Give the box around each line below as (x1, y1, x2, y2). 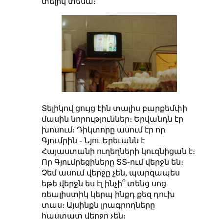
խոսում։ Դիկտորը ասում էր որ (41, 126, 165, 134)
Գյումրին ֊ (41, 136, 84, 145)
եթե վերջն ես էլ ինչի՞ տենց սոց (41, 179, 166, 188)
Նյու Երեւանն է (84, 136, 145, 145)
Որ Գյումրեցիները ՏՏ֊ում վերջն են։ (41, 158, 183, 167)
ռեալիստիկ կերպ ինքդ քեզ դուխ (41, 190, 175, 199)
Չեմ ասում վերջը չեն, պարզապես (41, 169, 180, 177)
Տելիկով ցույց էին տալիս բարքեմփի (41, 104, 187, 113)
